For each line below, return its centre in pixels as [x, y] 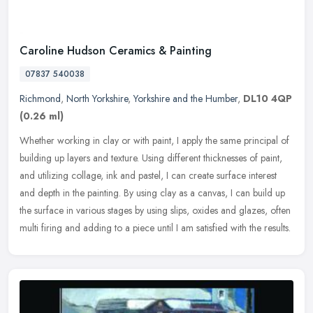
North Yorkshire [97, 98]
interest [263, 175]
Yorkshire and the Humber [185, 98]
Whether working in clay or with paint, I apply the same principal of [154, 140]
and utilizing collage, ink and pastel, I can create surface [133, 175]
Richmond [40, 98]
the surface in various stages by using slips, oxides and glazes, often [155, 210]
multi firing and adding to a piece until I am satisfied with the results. [155, 227]
